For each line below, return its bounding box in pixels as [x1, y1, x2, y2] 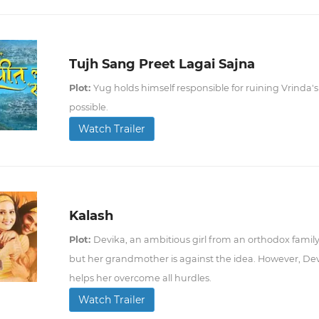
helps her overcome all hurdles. [68, 272, 211, 283]
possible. [68, 101, 108, 113]
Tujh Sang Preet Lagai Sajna [68, 56, 255, 72]
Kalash [68, 207, 113, 224]
